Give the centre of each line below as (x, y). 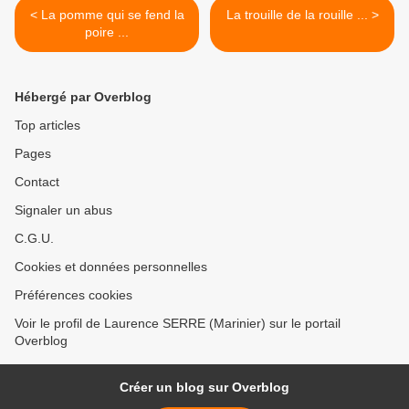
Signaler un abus (63, 210)
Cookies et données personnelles (111, 267)
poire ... (107, 32)
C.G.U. (34, 239)
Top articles (47, 126)
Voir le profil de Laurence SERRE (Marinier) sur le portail (178, 324)
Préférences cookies (73, 295)
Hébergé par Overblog (83, 97)
